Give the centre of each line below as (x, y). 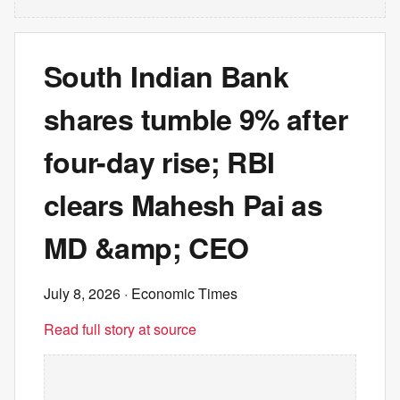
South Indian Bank (167, 76)
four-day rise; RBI (159, 162)
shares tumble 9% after (196, 119)
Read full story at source (120, 329)
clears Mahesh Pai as (183, 204)
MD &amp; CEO (146, 247)
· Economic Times (179, 293)
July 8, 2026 (82, 293)
